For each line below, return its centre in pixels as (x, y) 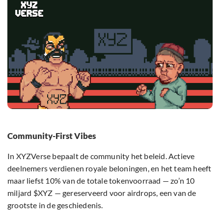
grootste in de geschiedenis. (55, 205)
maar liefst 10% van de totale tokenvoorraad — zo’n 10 (101, 181)
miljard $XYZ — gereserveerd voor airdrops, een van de (102, 193)
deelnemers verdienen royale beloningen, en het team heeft (110, 168)
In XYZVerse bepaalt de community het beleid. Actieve (101, 156)
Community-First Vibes (52, 136)
